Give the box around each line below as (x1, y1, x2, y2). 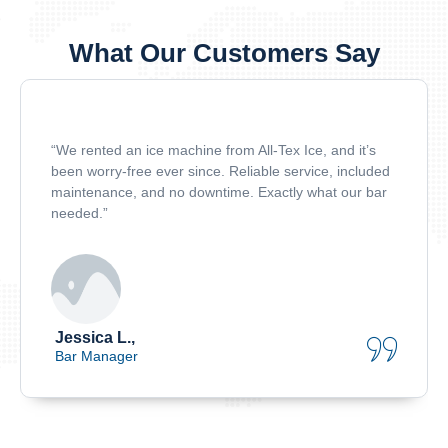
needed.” (51, 205, 108, 222)
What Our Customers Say (68, 38, 380, 69)
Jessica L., (54, 329, 135, 347)
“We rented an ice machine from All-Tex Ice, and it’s (51, 142, 376, 159)
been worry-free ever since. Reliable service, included (51, 163, 390, 180)
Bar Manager (54, 348, 138, 365)
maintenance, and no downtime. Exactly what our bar (51, 184, 387, 201)
